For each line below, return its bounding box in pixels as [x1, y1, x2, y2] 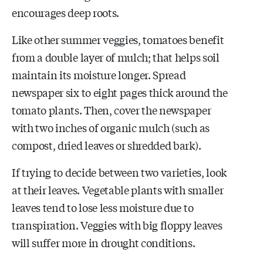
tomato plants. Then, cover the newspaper [12, 102, 211, 117]
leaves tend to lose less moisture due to [12, 199, 194, 215]
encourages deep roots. [12, 4, 119, 20]
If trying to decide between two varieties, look [12, 164, 227, 180]
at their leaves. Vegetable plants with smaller [12, 181, 224, 197]
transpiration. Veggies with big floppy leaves [12, 217, 222, 232]
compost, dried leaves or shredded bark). [12, 137, 201, 153]
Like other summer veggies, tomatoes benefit [12, 31, 224, 47]
